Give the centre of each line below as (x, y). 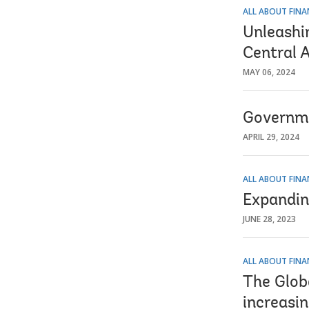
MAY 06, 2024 (269, 72)
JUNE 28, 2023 (269, 219)
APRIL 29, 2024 (271, 137)
